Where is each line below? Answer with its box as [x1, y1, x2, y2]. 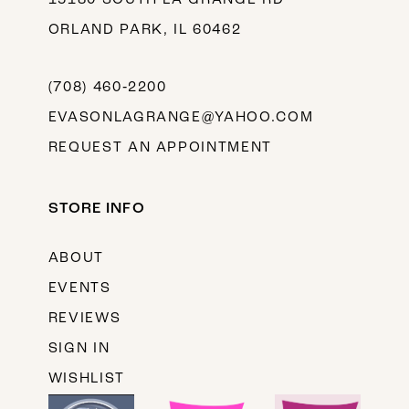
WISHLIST [47, 372, 125, 387]
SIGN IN [47, 341, 110, 357]
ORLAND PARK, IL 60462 [47, 22, 242, 37]
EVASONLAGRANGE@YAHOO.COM [47, 110, 314, 125]
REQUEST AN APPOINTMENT [47, 140, 273, 155]
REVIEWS [47, 311, 121, 327]
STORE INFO [47, 200, 145, 216]
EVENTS [47, 281, 111, 297]
